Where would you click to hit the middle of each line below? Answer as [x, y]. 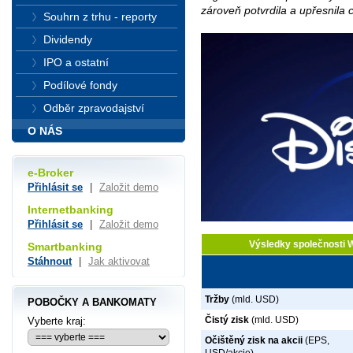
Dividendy [68, 39]
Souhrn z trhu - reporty [100, 17]
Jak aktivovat [119, 261]
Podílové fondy [80, 85]
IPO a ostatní [76, 62]
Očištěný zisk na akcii [254, 340]
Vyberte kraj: [57, 321]
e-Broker [50, 173]
